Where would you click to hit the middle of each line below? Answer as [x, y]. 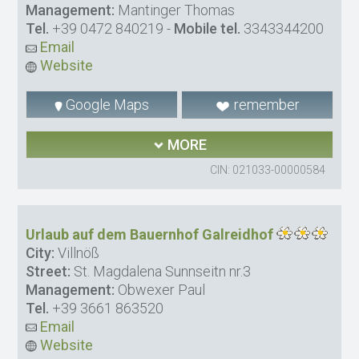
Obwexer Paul [160, 289]
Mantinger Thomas [175, 10]
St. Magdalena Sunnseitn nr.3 [161, 271]
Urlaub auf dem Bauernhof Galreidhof [150, 234]
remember [265, 105]
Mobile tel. [208, 29]
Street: [48, 271]
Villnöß [77, 252]
